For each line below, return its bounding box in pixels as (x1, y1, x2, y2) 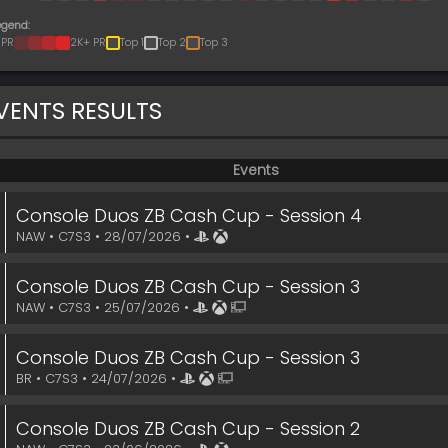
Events (233, 160, 279, 180)
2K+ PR (70, 34, 106, 50)
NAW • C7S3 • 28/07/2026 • (16, 227, 194, 246)
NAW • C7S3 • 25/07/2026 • (16, 298, 193, 317)
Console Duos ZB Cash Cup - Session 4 (16, 203, 362, 228)
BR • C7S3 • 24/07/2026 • (16, 369, 180, 388)
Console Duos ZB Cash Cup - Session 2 (16, 416, 360, 441)
